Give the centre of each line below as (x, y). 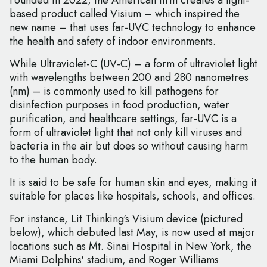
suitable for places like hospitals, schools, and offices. (133, 196)
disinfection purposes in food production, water (119, 105)
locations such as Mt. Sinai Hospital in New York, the (131, 246)
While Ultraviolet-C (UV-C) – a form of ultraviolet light (133, 64)
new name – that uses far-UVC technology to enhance (133, 28)
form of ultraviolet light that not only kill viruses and (126, 133)
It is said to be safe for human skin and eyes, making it (133, 183)
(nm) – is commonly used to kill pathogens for (114, 91)
